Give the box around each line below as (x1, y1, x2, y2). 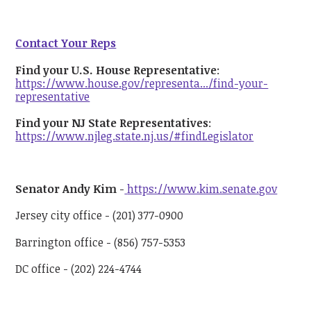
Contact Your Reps (15, 35, 117, 51)
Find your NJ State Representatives (15, 115, 209, 131)
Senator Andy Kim (15, 181, 117, 197)
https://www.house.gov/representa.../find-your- (15, 75, 269, 91)
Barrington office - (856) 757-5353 (15, 234, 186, 250)
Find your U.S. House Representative (15, 62, 217, 78)
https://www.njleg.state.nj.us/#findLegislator (15, 128, 254, 144)
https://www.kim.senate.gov (127, 181, 278, 197)
